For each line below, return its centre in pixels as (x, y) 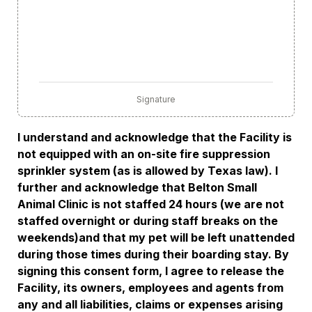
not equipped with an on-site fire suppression (144, 154)
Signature (156, 99)
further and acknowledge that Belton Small (137, 187)
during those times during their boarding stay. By (153, 254)
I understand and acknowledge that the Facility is (155, 137)
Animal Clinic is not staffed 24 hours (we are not (151, 204)
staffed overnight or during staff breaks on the (148, 221)
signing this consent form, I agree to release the (151, 271)
